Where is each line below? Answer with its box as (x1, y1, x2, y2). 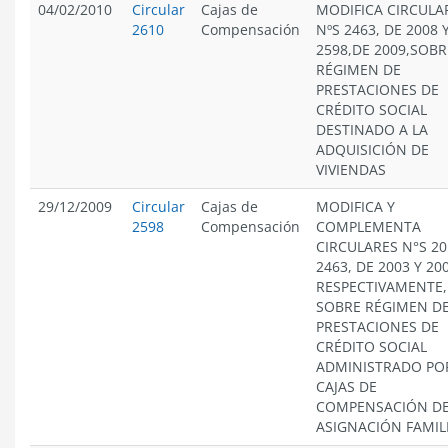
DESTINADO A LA (316, 120, 428, 139)
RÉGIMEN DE (316, 60, 401, 79)
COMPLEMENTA (316, 217, 421, 236)
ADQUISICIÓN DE (316, 140, 429, 159)
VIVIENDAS (316, 160, 386, 179)
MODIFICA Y (316, 197, 395, 216)
